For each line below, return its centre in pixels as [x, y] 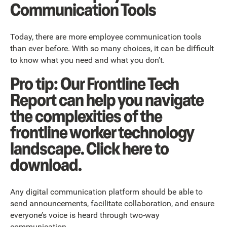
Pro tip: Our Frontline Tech [95, 84]
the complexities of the [86, 117]
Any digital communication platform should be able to [106, 192]
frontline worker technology [102, 133]
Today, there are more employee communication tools [106, 36]
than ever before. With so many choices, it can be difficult [112, 48]
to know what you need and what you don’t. [87, 60]
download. [46, 165]
